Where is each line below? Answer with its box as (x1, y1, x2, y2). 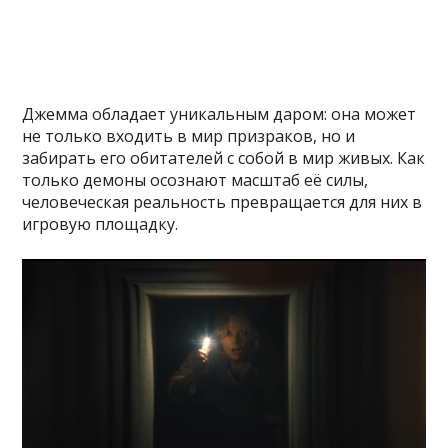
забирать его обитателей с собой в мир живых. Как (22, 146, 426, 169)
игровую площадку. (22, 212, 179, 235)
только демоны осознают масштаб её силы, (22, 168, 369, 191)
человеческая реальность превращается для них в (22, 190, 423, 213)
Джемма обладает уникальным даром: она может (22, 102, 417, 125)
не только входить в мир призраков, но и (22, 124, 356, 147)
